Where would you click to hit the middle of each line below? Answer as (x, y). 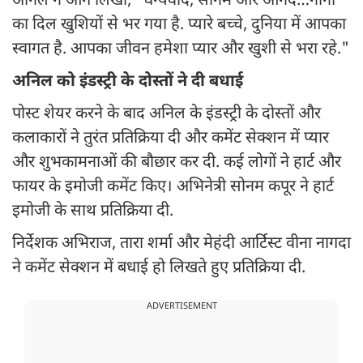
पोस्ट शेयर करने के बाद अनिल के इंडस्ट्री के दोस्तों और (167, 115)
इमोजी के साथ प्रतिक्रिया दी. (93, 212)
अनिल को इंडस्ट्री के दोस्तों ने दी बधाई (128, 82)
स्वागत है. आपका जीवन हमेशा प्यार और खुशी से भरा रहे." (181, 50)
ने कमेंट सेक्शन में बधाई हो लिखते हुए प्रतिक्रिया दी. (159, 269)
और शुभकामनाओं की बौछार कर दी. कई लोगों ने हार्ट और (177, 163)
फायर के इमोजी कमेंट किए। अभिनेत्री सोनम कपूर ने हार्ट (173, 188)
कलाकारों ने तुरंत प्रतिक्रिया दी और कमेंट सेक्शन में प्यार (171, 139)
